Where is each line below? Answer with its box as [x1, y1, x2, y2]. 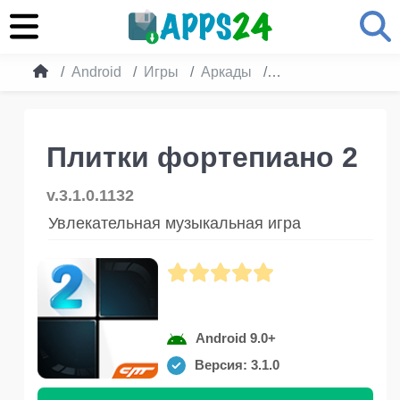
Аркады [201, 64, 252, 79]
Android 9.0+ [196, 330, 276, 346]
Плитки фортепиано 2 [46, 141, 358, 173]
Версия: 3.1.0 [195, 357, 279, 372]
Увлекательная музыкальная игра [48, 214, 301, 232]
